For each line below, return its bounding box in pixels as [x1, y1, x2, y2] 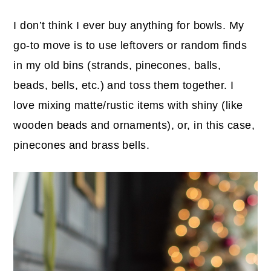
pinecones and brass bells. [13, 139, 150, 151]
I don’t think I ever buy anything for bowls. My [13, 19, 244, 31]
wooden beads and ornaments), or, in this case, [13, 119, 255, 131]
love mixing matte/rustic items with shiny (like [13, 99, 243, 111]
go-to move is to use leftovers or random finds [13, 39, 247, 51]
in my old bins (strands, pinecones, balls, [13, 59, 221, 71]
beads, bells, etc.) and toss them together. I [13, 79, 234, 91]
